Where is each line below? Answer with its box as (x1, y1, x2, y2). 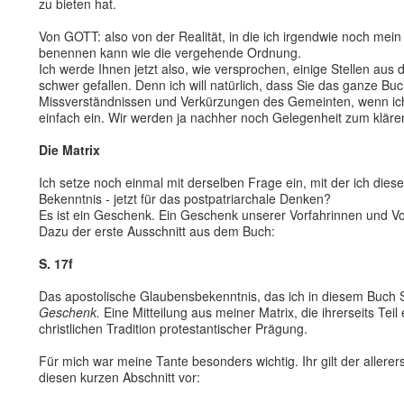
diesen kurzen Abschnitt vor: (39, 368, 200, 386)
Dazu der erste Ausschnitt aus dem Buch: (39, 222, 275, 240)
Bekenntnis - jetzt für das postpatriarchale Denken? (39, 189, 331, 207)
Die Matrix (39, 141, 100, 159)
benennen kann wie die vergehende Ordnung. (39, 43, 301, 61)
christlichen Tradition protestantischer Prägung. (39, 319, 308, 337)
